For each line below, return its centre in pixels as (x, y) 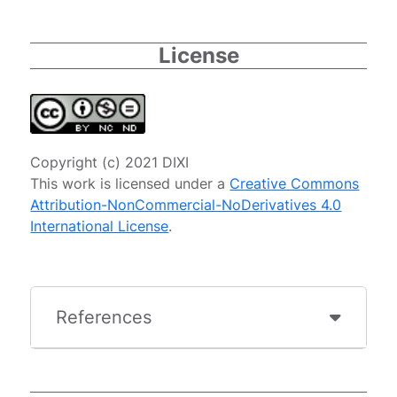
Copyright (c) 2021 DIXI (110, 163)
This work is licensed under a (130, 184)
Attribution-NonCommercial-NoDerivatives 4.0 (186, 205)
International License (100, 226)
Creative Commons (295, 184)
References (104, 318)
